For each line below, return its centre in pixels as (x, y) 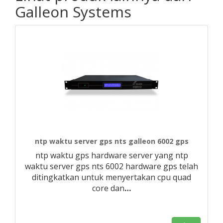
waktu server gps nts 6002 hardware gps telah (111, 166)
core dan (108, 188)
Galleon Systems (73, 12)
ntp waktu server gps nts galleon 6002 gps (111, 141)
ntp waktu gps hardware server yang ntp (111, 155)
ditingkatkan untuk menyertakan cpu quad (111, 177)
